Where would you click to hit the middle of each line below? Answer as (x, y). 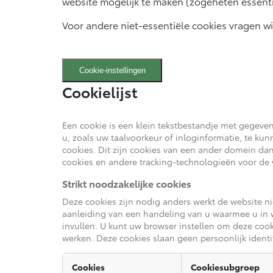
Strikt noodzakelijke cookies (127, 183)
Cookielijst (100, 92)
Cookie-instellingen (112, 71)
